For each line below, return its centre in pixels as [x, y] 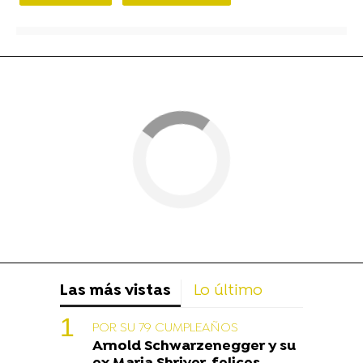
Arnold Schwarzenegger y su [194, 347]
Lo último [228, 292]
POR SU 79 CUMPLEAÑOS [165, 329]
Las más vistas [115, 292]
